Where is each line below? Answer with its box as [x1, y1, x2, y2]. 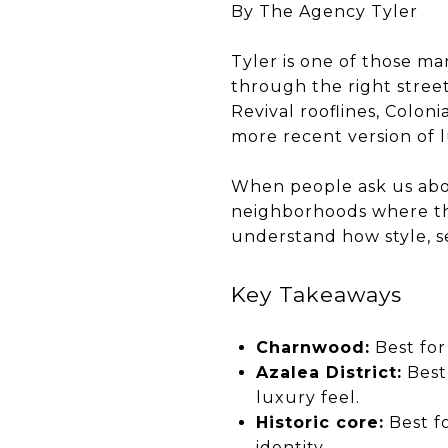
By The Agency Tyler [231, 2, 418, 21]
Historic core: [255, 412, 384, 432]
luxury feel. [255, 387, 360, 407]
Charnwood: [255, 337, 370, 357]
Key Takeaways [231, 282, 402, 307]
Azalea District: [255, 362, 402, 382]
